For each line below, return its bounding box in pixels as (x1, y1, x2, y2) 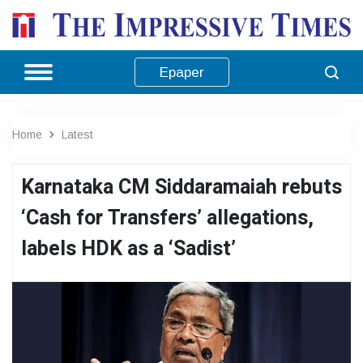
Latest (62, 127, 93, 141)
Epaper (159, 64, 204, 80)
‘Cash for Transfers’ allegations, (21, 203, 314, 233)
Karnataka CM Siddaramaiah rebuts (21, 172, 342, 203)
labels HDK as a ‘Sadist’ (21, 233, 236, 264)
